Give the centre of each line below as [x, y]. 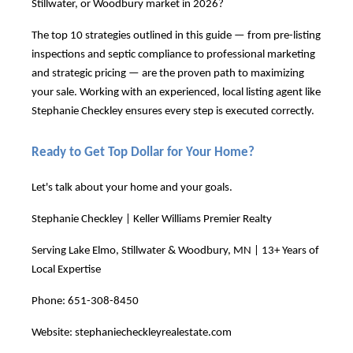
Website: [53, 333]
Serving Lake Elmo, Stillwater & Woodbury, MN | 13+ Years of [175, 251]
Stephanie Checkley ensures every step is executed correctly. [173, 111]
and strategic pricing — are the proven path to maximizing [168, 73]
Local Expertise [66, 269]
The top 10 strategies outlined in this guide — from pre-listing [176, 35]
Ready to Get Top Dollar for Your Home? [143, 152]
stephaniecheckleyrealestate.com [153, 333]
